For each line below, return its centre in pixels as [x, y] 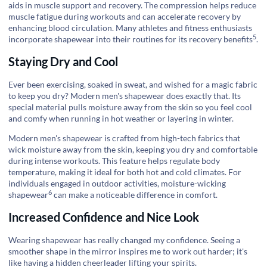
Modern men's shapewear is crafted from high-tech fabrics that [124, 138]
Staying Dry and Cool [63, 61]
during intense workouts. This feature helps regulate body [114, 161]
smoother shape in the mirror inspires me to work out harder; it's [128, 251]
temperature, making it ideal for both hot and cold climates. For [125, 172]
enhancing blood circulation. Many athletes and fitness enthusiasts [130, 28]
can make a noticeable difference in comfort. [135, 195]
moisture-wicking [193, 184]
